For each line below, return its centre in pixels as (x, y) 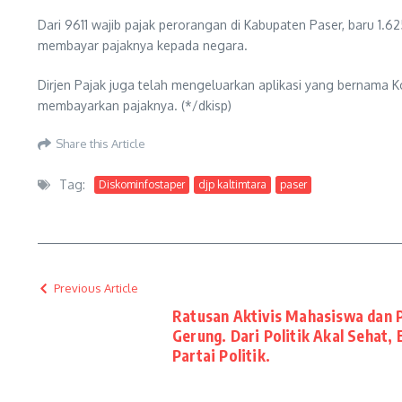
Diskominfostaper (142, 184)
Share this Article (100, 143)
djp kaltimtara (232, 184)
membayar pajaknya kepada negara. (143, 45)
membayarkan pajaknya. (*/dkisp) (135, 105)
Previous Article (96, 288)
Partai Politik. (221, 355)
